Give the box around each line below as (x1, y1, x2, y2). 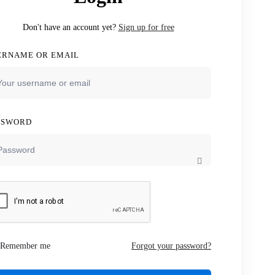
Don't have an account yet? (22, 23, 118, 32)
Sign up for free (118, 23, 174, 32)
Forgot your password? (131, 241, 211, 250)
